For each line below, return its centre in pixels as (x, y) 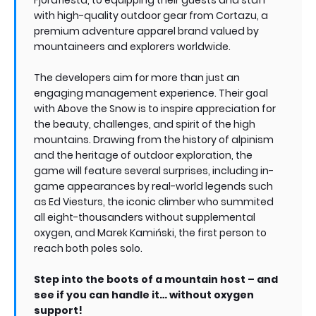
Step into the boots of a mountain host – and (156, 279)
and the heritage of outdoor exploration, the (143, 155)
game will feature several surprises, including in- (154, 170)
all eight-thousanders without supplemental (145, 217)
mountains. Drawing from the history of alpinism (154, 139)
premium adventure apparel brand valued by (146, 31)
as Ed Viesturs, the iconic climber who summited (154, 201)
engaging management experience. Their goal (151, 93)
